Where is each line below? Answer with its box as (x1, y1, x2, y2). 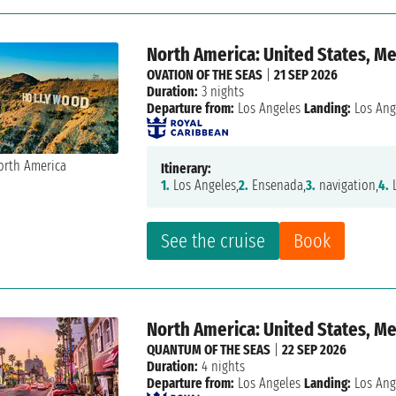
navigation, (316, 177, 379, 194)
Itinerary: (161, 160, 212, 178)
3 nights (198, 83, 245, 101)
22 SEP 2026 (282, 341, 347, 359)
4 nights (198, 358, 246, 376)
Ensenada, (248, 177, 307, 194)
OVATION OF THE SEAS (147, 66, 263, 84)
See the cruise (161, 229, 266, 254)
